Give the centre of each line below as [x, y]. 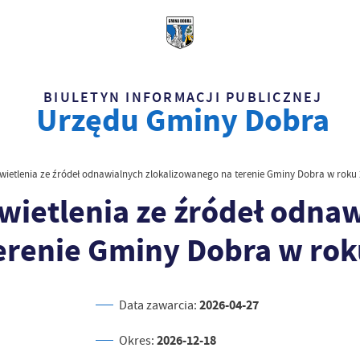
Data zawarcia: [160, 305]
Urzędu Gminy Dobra [183, 120]
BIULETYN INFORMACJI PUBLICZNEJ [183, 97]
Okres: [138, 340]
